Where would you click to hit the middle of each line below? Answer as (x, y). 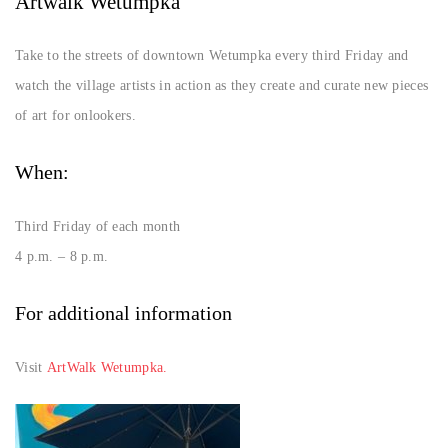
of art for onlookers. (75, 115)
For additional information (123, 312)
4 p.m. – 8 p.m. (62, 256)
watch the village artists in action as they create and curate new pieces (222, 85)
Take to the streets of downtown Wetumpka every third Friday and (212, 55)
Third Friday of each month (98, 226)
